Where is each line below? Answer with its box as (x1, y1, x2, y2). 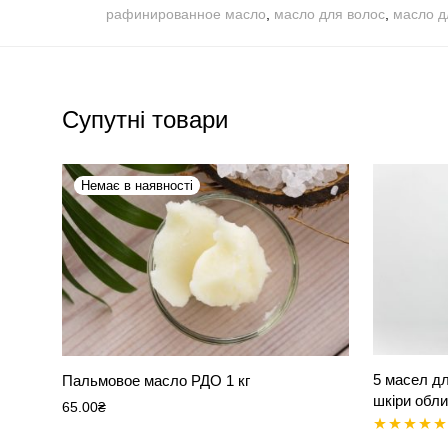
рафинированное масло (106, 6, 266, 22)
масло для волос (274, 6, 385, 22)
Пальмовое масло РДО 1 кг (62, 371, 250, 389)
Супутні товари (62, 106, 228, 133)
